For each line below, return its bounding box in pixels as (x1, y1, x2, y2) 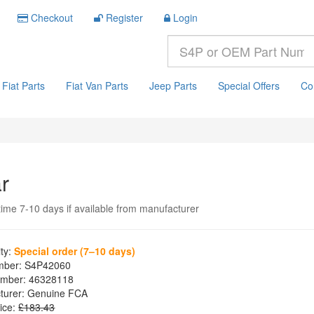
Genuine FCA (25, 286, 88, 300)
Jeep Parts (149, 78, 197, 93)
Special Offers (218, 78, 280, 93)
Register (106, 11, 143, 25)
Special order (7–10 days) (14, 244, 136, 258)
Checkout (31, 11, 73, 25)
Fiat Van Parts (66, 78, 128, 93)
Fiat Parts (2, 78, 45, 93)
